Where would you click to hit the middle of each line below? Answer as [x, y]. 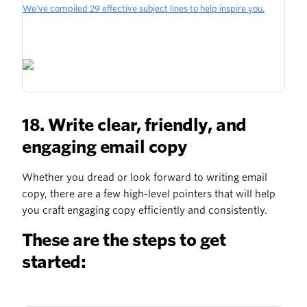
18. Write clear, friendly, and [134, 125]
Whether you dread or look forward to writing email [145, 178]
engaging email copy [106, 147]
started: [54, 262]
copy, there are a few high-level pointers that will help [149, 194]
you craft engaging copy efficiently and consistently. [145, 211]
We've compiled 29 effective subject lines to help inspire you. [144, 9]
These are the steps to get [124, 241]
